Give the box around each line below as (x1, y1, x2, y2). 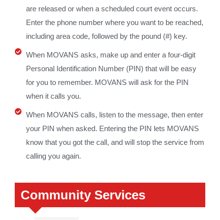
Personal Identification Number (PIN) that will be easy (26, 64, 196, 73)
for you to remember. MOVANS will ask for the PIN (26, 78, 189, 87)
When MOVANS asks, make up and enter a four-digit (26, 51, 195, 59)
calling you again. (26, 152, 81, 161)
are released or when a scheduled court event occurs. (26, 4, 198, 13)
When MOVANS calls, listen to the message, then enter (26, 110, 203, 119)
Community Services (21, 188, 145, 203)
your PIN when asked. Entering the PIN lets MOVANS (26, 124, 199, 133)
